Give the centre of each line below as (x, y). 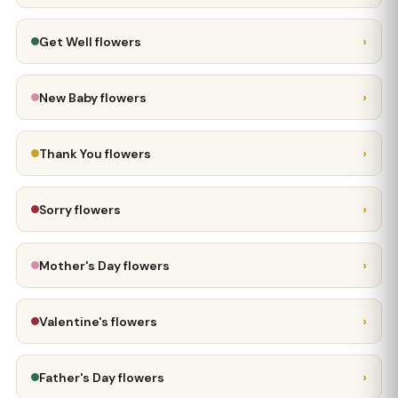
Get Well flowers (90, 41)
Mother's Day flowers (104, 265)
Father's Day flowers (102, 377)
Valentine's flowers (98, 321)
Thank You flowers (95, 153)
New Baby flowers (93, 97)
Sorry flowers (80, 209)
